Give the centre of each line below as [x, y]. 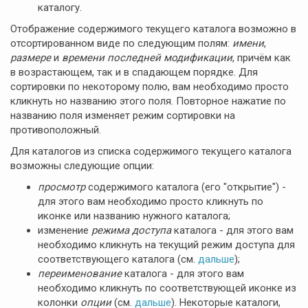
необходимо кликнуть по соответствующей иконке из [167, 288]
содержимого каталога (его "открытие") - [186, 187]
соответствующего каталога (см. [118, 259]
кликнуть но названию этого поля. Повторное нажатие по [148, 101]
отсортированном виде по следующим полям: [121, 43]
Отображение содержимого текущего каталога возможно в [153, 29]
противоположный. [56, 130]
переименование [80, 274]
